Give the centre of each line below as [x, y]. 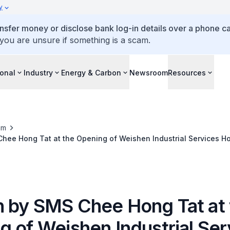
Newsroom [149, 72]
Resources [187, 72]
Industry [38, 72]
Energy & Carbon [91, 72]
